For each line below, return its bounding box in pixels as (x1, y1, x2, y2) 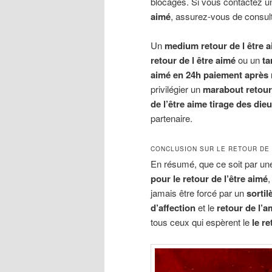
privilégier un (151, 83, 203, 96)
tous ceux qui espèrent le (151, 215, 252, 228)
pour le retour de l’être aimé (151, 171, 268, 185)
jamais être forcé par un (151, 186, 246, 199)
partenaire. (151, 112, 192, 125)
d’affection (151, 200, 195, 214)
